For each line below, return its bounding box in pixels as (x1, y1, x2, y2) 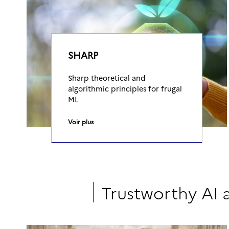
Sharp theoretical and (68, 73, 145, 83)
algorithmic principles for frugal (68, 83, 182, 94)
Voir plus (68, 117, 94, 126)
